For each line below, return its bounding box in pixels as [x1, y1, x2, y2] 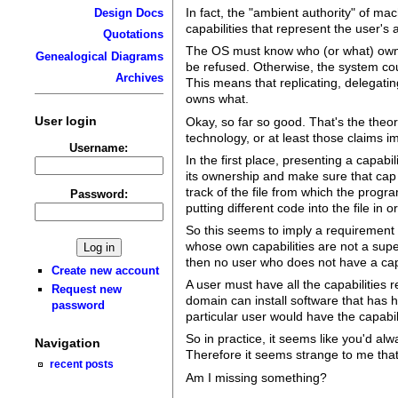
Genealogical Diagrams [35, 49, 163, 63]
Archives [115, 71, 163, 85]
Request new [52, 283, 123, 297]
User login [34, 113, 97, 128]
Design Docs [93, 5, 163, 20]
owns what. [186, 92, 250, 107]
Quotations [102, 28, 163, 42]
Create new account [52, 263, 160, 277]
